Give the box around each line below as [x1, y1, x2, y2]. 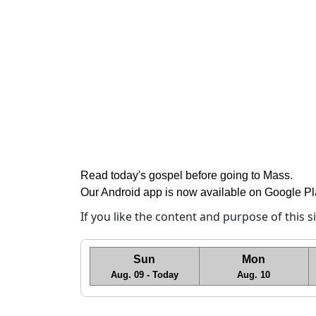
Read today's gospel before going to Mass [80, 169, 290, 181]
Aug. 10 [237, 269, 270, 280]
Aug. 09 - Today [110, 269, 178, 280]
